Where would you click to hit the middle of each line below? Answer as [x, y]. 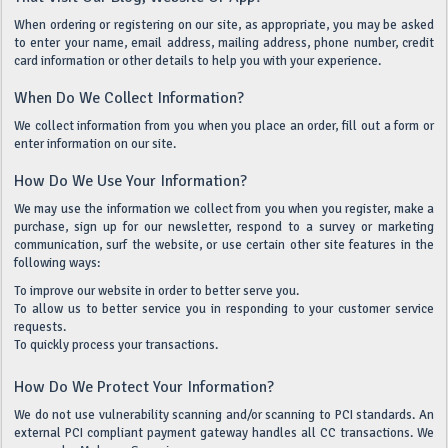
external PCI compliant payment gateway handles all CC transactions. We [224, 433]
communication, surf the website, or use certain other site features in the [224, 245]
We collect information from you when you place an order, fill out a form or [224, 126]
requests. [40, 327]
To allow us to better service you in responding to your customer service [224, 309]
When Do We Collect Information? [129, 98]
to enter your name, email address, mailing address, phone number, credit [224, 43]
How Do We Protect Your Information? [144, 387]
